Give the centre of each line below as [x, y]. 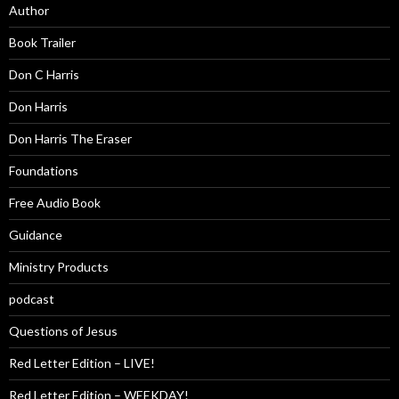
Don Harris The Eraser [70, 139]
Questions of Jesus [63, 331]
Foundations [44, 171]
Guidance [36, 235]
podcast [32, 299]
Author [29, 11]
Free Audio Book [55, 203]
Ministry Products [59, 267]
